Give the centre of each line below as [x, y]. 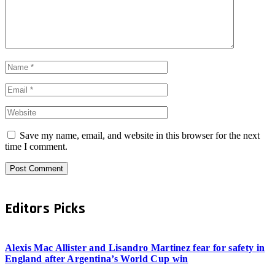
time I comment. [36, 147]
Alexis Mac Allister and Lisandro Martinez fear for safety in [135, 248]
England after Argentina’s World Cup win [97, 259]
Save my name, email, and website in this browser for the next [140, 136]
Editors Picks [45, 209]
